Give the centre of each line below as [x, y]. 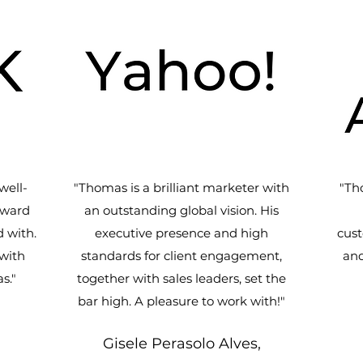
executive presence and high [181, 233]
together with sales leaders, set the [181, 278]
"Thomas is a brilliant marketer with [181, 188]
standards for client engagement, [181, 256]
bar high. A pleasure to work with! [179, 301]
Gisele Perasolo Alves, [181, 344]
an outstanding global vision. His [181, 210]
